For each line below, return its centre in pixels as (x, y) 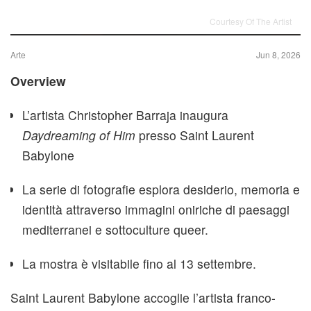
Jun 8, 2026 (278, 55)
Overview (38, 81)
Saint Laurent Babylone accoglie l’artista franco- (143, 298)
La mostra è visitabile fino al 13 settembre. (139, 264)
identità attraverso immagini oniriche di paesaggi (156, 210)
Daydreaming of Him (79, 135)
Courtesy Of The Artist (251, 22)
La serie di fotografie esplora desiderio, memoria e (161, 190)
